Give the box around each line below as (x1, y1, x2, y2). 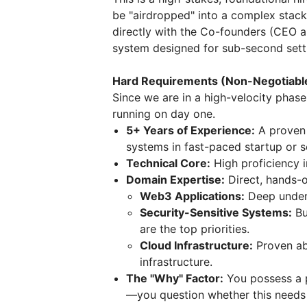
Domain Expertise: (126, 173, 225, 186)
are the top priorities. (140, 222, 249, 236)
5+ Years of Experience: (126, 123, 255, 137)
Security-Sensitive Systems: (140, 206, 292, 219)
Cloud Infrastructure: (140, 238, 253, 252)
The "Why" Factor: (126, 271, 223, 285)
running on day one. (112, 107, 215, 121)
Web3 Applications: (140, 189, 245, 203)
